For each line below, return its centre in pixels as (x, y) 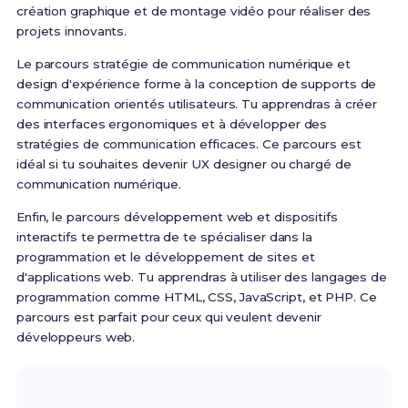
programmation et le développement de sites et (165, 257)
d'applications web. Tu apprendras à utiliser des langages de (201, 277)
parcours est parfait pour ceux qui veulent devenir (168, 317)
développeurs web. (76, 337)
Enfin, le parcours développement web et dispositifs (177, 217)
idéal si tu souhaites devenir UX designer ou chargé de (184, 164)
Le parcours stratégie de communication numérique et (183, 64)
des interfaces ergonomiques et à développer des (172, 124)
